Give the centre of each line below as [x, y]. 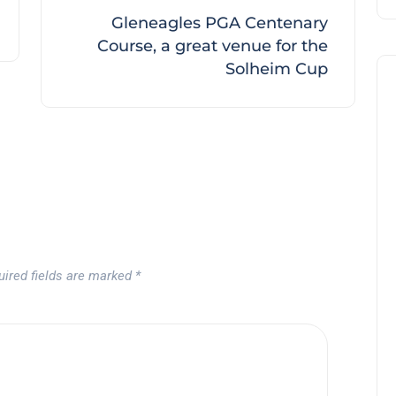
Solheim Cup [277, 69]
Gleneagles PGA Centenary [220, 23]
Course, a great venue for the [213, 46]
